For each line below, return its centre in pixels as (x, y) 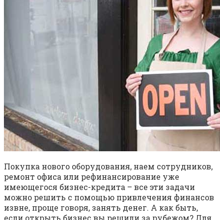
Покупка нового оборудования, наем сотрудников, (108, 166)
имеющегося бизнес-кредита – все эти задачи (99, 187)
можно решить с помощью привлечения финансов (109, 197)
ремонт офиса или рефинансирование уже (92, 176)
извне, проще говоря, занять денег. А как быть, (101, 207)
